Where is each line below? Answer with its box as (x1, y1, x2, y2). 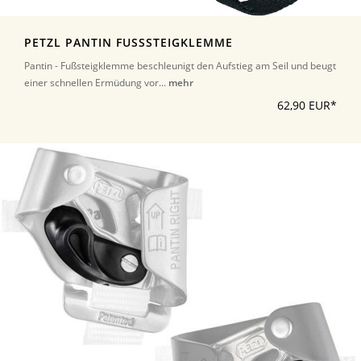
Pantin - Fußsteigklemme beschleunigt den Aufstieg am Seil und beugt (24, 59, 336, 73)
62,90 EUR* (277, 98, 337, 114)
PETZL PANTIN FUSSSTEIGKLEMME (24, 35, 226, 51)
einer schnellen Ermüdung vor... (24, 76, 168, 90)
